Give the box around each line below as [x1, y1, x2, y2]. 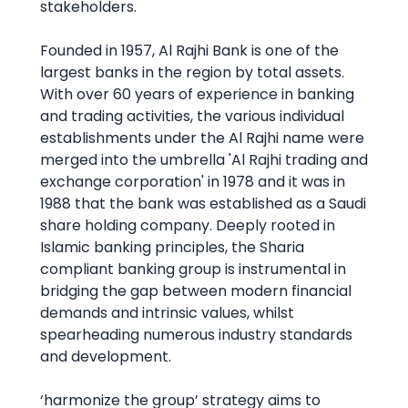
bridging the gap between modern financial [40, 280, 352, 301]
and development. [40, 346, 171, 367]
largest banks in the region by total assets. [40, 62, 344, 83]
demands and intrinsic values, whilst [40, 302, 294, 323]
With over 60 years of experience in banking [40, 84, 354, 105]
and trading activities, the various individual [40, 106, 344, 127]
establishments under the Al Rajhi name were [40, 127, 364, 148]
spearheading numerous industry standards [40, 324, 352, 345]
